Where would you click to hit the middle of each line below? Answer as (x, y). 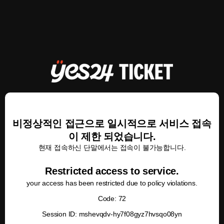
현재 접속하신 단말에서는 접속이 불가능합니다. (112, 147)
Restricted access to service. (112, 171)
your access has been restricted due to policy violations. (112, 183)
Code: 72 (112, 198)
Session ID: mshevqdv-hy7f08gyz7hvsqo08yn (112, 214)
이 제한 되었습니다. (112, 136)
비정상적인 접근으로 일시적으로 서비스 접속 (112, 123)
